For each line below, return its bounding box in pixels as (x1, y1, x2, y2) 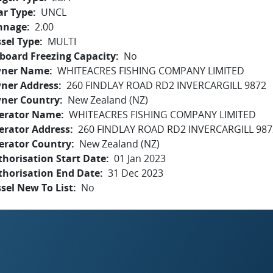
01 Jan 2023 (114, 152, 166, 165)
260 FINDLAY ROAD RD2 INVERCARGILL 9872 (66, 79, 266, 92)
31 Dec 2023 (108, 166, 163, 180)
